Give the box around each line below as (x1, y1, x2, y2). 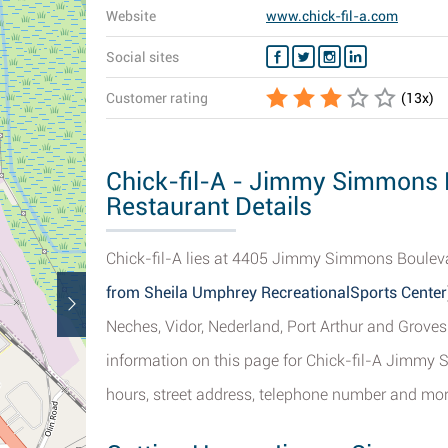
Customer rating (106, 90, 208, 106)
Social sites (106, 49, 179, 65)
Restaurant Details (106, 192, 312, 221)
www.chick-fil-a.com (266, 8, 398, 24)
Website (106, 8, 156, 24)
